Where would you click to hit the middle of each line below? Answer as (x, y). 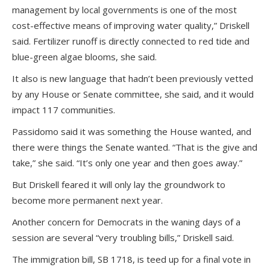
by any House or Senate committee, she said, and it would (133, 94)
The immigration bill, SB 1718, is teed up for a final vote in (131, 259)
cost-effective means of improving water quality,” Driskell (131, 25)
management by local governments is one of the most (124, 10)
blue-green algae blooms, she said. (84, 57)
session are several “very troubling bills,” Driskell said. (123, 237)
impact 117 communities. (64, 110)
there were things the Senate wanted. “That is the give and (135, 147)
